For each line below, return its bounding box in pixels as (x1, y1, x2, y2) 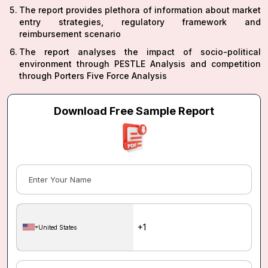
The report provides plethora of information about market (19, 4, 261, 15)
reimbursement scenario (19, 28, 121, 39)
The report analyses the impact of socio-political (19, 46, 261, 57)
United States (38, 223, 77, 231)
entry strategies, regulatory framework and (19, 16, 261, 27)
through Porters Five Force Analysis (19, 70, 167, 81)
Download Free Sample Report (54, 104, 214, 117)
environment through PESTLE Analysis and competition (19, 58, 261, 69)
